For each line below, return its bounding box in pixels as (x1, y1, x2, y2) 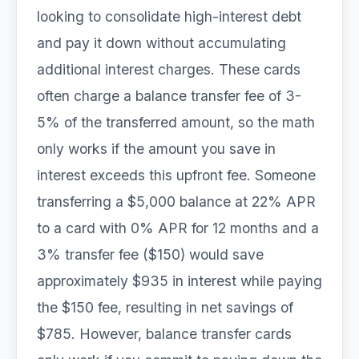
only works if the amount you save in (37, 140, 276, 157)
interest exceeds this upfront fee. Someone (37, 167, 316, 184)
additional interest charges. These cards (37, 61, 301, 78)
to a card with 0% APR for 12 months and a (37, 220, 319, 236)
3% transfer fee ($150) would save (37, 246, 264, 263)
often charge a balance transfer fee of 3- (37, 87, 301, 104)
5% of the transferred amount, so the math (37, 114, 315, 131)
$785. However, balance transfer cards (37, 325, 292, 342)
